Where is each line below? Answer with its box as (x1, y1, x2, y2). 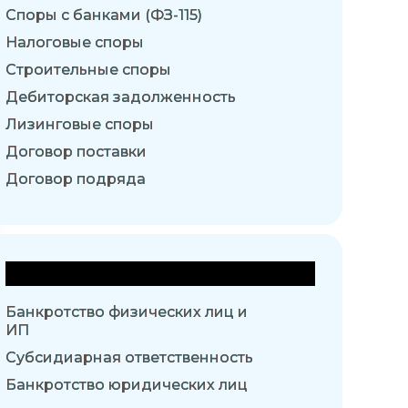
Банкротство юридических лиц (5, 376, 248, 394)
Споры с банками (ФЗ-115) (5, 6, 202, 25)
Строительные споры (5, 61, 171, 79)
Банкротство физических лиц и (5, 303, 248, 321)
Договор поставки (5, 143, 147, 161)
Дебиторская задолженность (5, 88, 236, 107)
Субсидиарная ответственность (5, 349, 253, 367)
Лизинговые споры (5, 116, 154, 134)
